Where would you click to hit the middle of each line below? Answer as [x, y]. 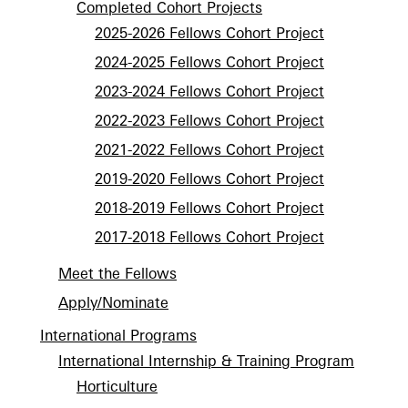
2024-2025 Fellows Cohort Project [209, 62]
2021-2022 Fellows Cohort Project [209, 149]
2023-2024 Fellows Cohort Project [209, 91]
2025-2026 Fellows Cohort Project [209, 33]
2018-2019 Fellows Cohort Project [209, 208]
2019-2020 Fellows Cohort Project [209, 178]
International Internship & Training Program [206, 361]
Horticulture [117, 386]
